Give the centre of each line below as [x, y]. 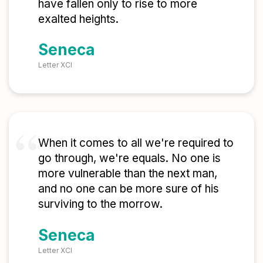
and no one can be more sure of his [129, 189]
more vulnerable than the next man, [128, 174]
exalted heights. [78, 19]
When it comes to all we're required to [136, 143]
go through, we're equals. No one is [129, 159]
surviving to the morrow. [100, 204]
